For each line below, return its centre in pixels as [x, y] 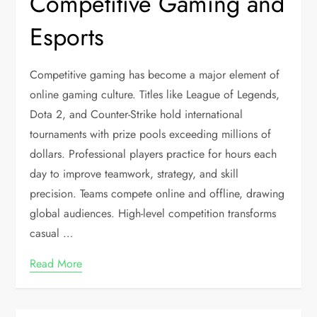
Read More [56, 264]
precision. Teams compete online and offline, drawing [157, 194]
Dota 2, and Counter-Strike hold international [137, 114]
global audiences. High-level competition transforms [153, 213]
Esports [67, 37]
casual [47, 233]
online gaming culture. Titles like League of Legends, [155, 94]
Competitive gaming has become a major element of [155, 75]
